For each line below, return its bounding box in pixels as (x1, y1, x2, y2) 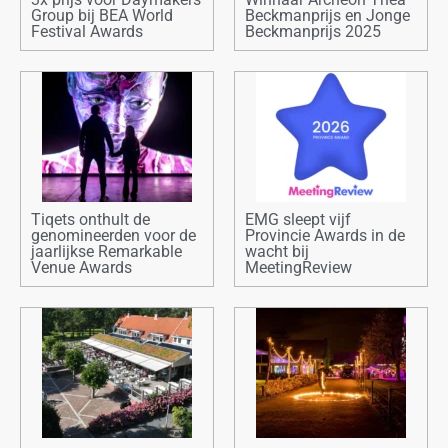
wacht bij (245, 241, 309, 261)
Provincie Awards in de (245, 225, 405, 245)
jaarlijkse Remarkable (31, 241, 182, 261)
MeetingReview (245, 257, 352, 277)
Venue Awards (31, 257, 132, 277)
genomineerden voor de (31, 225, 196, 245)
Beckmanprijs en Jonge (245, 5, 410, 25)
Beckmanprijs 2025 (245, 21, 381, 41)
